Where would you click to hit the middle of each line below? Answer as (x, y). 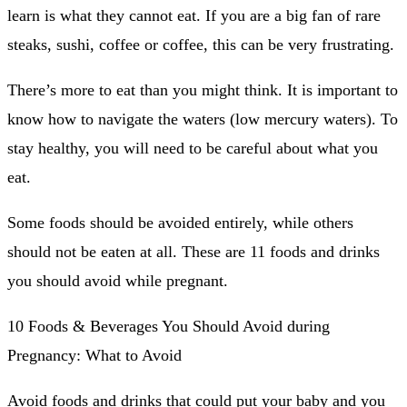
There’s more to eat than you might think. (145, 90)
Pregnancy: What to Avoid (94, 356)
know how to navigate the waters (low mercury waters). (192, 119)
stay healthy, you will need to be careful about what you (193, 149)
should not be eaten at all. (92, 252)
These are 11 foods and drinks (281, 252)
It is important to (342, 90)
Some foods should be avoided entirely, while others (180, 223)
